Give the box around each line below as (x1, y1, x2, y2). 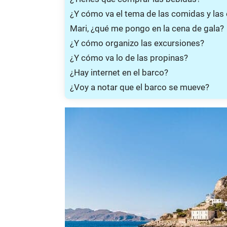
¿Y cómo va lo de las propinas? (70, 52, 188, 63)
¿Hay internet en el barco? (70, 67, 168, 78)
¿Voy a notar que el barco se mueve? (70, 82, 209, 92)
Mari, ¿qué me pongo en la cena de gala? (70, 23, 224, 33)
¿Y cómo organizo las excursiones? (70, 37, 204, 48)
